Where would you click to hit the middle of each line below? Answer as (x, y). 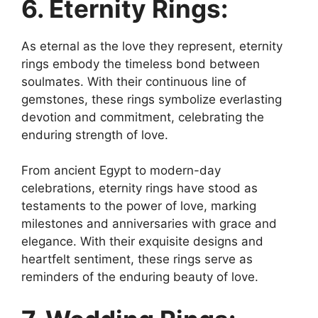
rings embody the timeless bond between (141, 64)
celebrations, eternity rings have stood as (139, 188)
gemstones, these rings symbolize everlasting (152, 99)
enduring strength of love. (95, 135)
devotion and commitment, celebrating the (143, 117)
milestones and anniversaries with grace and (149, 224)
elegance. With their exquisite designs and (142, 241)
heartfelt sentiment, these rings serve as (137, 259)
